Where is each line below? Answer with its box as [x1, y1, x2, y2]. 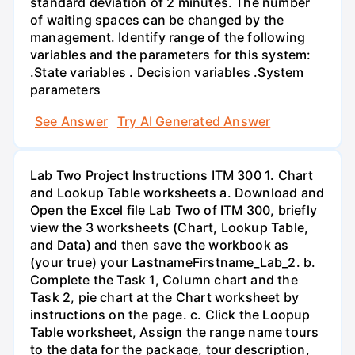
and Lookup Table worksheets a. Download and [30, 184, 325, 200]
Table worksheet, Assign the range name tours [30, 323, 319, 340]
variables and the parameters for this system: [30, 47, 311, 63]
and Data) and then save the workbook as [30, 236, 289, 253]
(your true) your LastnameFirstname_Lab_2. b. [30, 254, 316, 270]
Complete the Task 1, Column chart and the [30, 271, 298, 288]
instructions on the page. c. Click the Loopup [30, 306, 311, 323]
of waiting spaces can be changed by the [30, 12, 284, 29]
